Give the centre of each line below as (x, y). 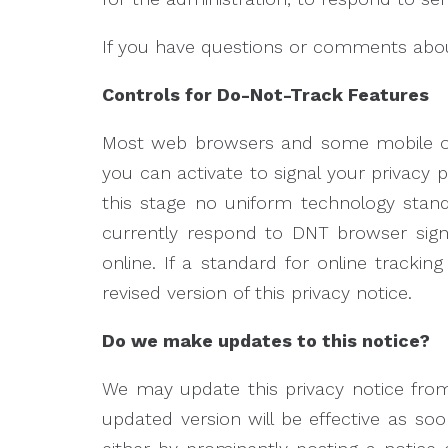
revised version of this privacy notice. (257, 292)
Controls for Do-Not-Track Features (270, 94)
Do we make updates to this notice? (266, 340)
